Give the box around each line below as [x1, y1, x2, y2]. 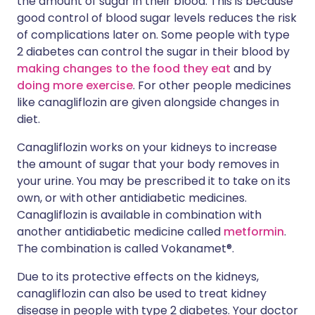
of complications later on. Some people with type [17, 27, 290, 43]
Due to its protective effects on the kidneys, [17, 269, 259, 285]
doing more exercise [17, 77, 133, 94]
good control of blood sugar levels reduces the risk [17, 10, 297, 26]
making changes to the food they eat [17, 60, 231, 77]
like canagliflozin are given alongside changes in [17, 94, 279, 110]
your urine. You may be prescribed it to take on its [17, 173, 290, 189]
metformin [224, 224, 284, 240]
